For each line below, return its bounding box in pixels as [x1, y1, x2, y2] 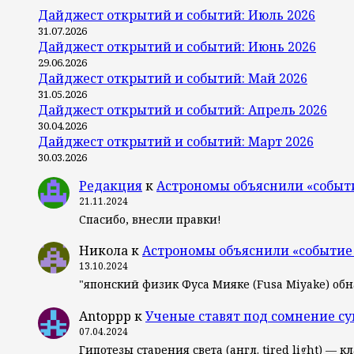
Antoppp [79, 307, 131, 325]
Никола [79, 242, 128, 260]
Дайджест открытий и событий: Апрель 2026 [38, 100, 327, 119]
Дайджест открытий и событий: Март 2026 [38, 132, 314, 150]
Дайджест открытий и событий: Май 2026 [38, 69, 307, 87]
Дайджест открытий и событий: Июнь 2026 [38, 37, 316, 55]
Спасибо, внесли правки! [79, 211, 221, 227]
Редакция [79, 176, 142, 194]
